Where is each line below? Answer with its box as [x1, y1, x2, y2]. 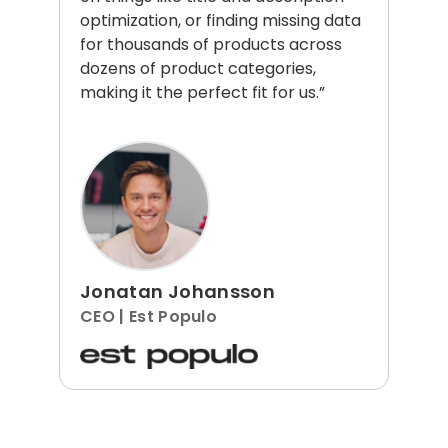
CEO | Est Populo [80, 305, 218, 329]
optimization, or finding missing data [80, 9, 361, 33]
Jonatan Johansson [80, 279, 276, 305]
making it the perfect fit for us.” [80, 81, 325, 105]
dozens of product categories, [80, 57, 316, 81]
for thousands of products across [80, 33, 342, 57]
